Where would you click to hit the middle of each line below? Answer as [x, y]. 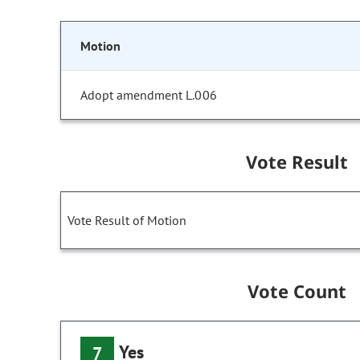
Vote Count [297, 291]
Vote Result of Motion [127, 221]
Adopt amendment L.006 [149, 95]
